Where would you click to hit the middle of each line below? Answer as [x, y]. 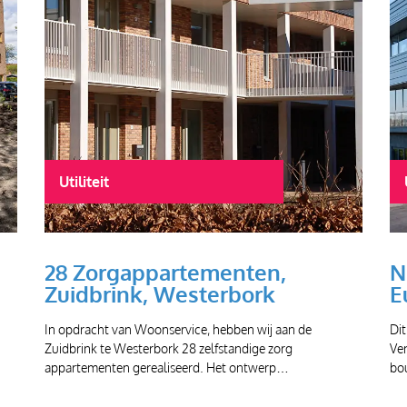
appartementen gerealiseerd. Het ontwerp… [167, 367]
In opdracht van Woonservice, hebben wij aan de [178, 328]
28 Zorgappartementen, [168, 272]
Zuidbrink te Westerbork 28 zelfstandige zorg [169, 347]
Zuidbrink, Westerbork [160, 293]
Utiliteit [84, 181]
